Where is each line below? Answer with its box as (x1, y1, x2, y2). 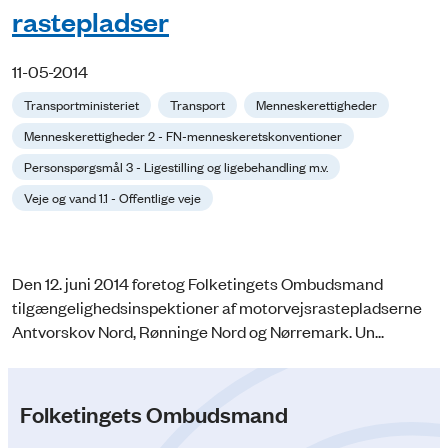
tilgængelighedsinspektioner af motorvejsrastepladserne (12, 295, 422, 318)
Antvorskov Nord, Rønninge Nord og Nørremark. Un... (12, 319, 384, 342)
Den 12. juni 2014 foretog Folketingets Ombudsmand (12, 271, 383, 294)
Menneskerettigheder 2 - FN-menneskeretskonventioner (24, 125, 342, 145)
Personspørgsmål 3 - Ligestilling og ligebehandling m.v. (24, 156, 328, 176)
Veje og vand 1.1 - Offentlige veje (24, 187, 201, 207)
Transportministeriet (24, 94, 139, 114)
